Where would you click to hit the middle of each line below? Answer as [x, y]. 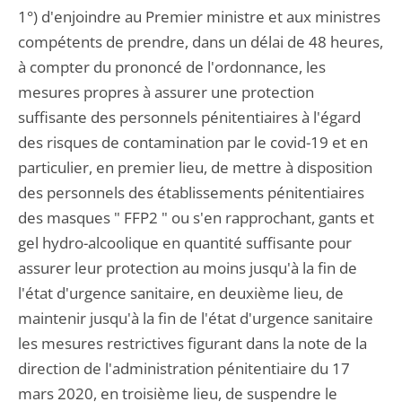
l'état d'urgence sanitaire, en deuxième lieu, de [181, 293]
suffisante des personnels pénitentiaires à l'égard [189, 117]
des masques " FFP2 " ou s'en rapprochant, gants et [196, 218]
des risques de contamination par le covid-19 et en [193, 142]
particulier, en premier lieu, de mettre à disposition [195, 167]
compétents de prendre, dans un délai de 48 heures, [201, 42]
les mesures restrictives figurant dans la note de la [192, 343]
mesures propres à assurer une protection [166, 92]
